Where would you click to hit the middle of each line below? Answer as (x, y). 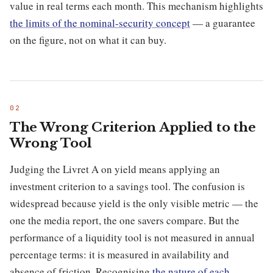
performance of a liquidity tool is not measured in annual (132, 237)
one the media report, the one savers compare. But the (125, 220)
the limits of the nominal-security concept (100, 23)
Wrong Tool (51, 143)
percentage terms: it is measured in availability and (119, 254)
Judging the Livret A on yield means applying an (115, 169)
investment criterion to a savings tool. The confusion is (127, 186)
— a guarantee (223, 23)
